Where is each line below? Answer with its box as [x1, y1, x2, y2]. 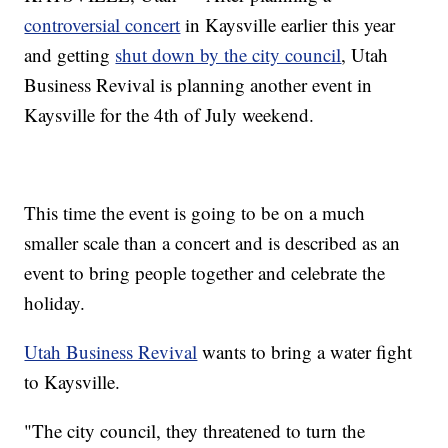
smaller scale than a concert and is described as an [24, 230, 401, 256]
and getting [24, 42, 116, 68]
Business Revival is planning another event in [24, 72, 373, 98]
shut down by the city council [115, 42, 342, 68]
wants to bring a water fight [197, 339, 413, 365]
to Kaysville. [24, 369, 121, 395]
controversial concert [24, 12, 181, 38]
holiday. [24, 290, 86, 316]
